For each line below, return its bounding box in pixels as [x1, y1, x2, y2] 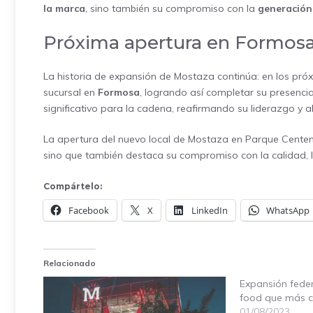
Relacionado [43, 258, 96, 268]
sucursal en [43, 86, 98, 99]
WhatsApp [266, 204, 310, 217]
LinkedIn [191, 204, 228, 217]
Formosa [98, 86, 140, 99]
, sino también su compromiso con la [85, 2, 258, 15]
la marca [43, 2, 85, 15]
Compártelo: [43, 181, 102, 191]
